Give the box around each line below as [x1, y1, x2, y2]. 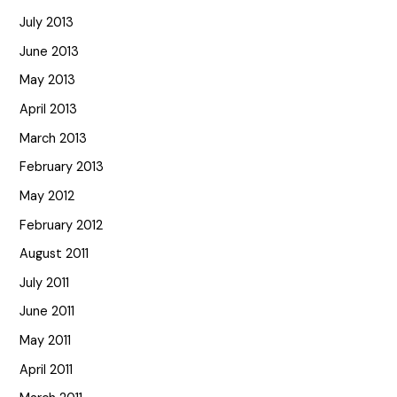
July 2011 [19, 274, 70, 292]
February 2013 [19, 159, 105, 176]
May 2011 [19, 332, 72, 350]
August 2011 [19, 245, 90, 263]
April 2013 [19, 100, 78, 118]
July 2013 [19, 14, 74, 32]
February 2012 [19, 216, 104, 234]
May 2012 [19, 187, 75, 205]
